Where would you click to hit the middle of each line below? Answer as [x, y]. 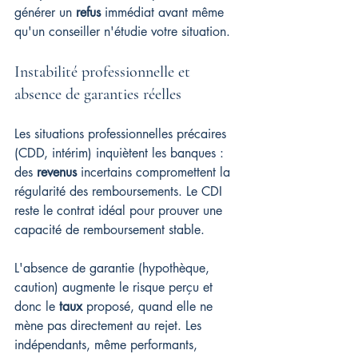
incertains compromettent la [155, 172]
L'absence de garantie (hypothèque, [114, 268]
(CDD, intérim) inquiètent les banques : [121, 153]
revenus [57, 172]
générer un [45, 12]
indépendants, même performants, [108, 345]
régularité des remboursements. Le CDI [120, 191]
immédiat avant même [164, 12]
